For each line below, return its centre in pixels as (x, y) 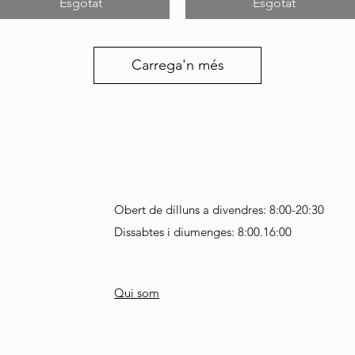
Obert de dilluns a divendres (189, 210)
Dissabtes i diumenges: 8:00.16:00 (203, 232)
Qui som (137, 293)
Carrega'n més (177, 65)
